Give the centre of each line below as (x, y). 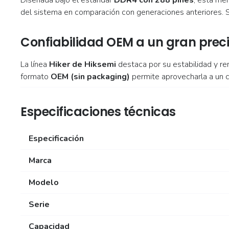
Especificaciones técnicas (98, 111)
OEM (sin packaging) (90, 76)
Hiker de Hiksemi (83, 64)
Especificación (56, 138)
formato (36, 76)
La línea (35, 64)
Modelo (44, 182)
